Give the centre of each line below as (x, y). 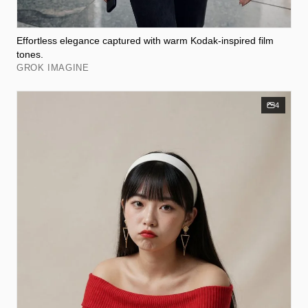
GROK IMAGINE (53, 67)
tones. (30, 54)
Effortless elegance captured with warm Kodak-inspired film (145, 40)
